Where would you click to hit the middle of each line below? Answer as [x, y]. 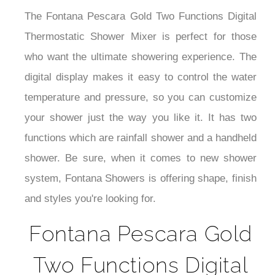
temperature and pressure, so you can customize [141, 98]
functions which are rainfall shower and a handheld [141, 138]
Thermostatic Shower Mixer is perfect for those [141, 37]
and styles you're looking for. [90, 199]
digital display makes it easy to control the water [141, 77]
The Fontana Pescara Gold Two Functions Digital [141, 17]
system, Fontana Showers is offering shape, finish [141, 179]
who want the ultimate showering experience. [132, 57]
